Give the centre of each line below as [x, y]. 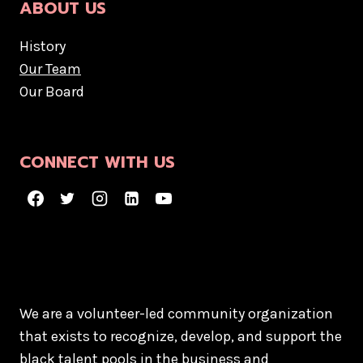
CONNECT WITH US [97, 162]
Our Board [52, 92]
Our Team [50, 69]
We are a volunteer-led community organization [176, 314]
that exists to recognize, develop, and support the [181, 336]
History [43, 47]
